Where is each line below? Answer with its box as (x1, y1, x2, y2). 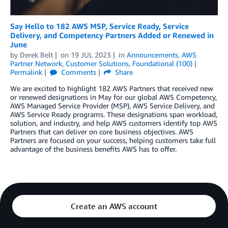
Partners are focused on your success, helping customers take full (10, 136, 216, 145)
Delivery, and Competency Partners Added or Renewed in (10, 31, 214, 40)
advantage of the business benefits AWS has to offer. (10, 145, 177, 154)
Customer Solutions (66, 59, 129, 68)
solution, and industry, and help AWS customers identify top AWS (10, 119, 217, 128)
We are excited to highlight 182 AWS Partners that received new (10, 84, 213, 93)
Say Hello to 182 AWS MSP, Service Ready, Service (10, 21, 189, 31)
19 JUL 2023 (70, 50, 111, 60)
